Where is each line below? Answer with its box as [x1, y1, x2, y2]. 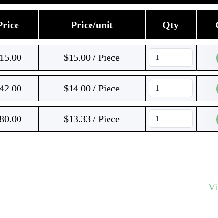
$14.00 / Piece [64, 83, 120, 93]
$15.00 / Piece [64, 52, 120, 63]
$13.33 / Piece [64, 113, 120, 124]
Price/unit [71, 19, 113, 30]
